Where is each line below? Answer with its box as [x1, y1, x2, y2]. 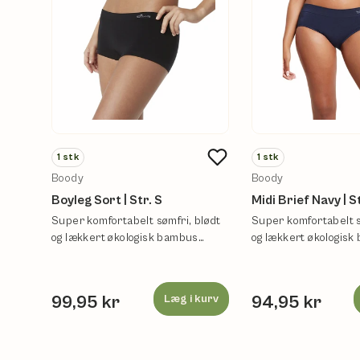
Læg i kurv [163, 292, 219, 306]
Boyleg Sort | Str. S [51, 193, 162, 208]
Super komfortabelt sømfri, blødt [51, 215, 221, 228]
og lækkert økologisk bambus [51, 231, 198, 245]
